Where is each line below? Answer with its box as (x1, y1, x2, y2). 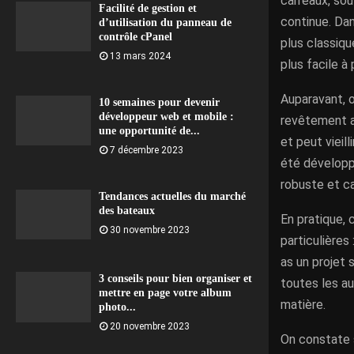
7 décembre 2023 (110, 145, 183, 156)
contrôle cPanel (99, 31, 172, 43)
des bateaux (99, 205, 155, 217)
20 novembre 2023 (110, 321, 190, 333)
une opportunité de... (99, 125, 200, 137)
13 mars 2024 (110, 51, 171, 62)
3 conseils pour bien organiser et (99, 273, 252, 285)
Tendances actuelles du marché (99, 190, 246, 203)
